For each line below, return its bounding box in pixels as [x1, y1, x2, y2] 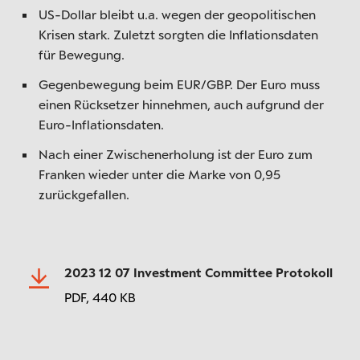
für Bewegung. [39, 47, 125, 62]
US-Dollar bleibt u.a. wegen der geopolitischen [39, 6, 316, 22]
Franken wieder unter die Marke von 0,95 [39, 166, 280, 182]
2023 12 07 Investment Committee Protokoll [64, 264, 333, 280]
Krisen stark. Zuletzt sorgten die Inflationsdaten [39, 27, 318, 42]
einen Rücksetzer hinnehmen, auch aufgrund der [39, 96, 324, 112]
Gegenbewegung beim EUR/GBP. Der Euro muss [39, 76, 320, 92]
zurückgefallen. [39, 186, 129, 202]
